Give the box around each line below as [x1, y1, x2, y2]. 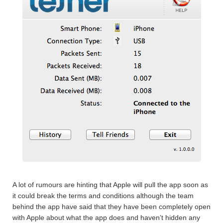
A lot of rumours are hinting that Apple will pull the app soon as [12, 181, 208, 189]
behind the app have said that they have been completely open [12, 203, 211, 211]
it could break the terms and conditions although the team [12, 192, 194, 200]
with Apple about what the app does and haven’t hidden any [12, 214, 200, 222]
